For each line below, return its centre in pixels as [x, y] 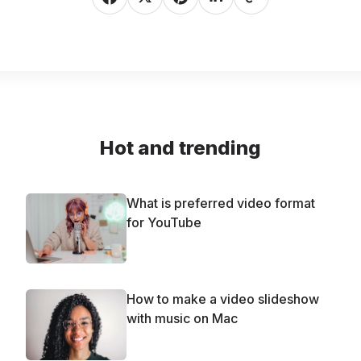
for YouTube [164, 222]
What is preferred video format [221, 203]
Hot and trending [180, 147]
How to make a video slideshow [223, 299]
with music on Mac [182, 319]
